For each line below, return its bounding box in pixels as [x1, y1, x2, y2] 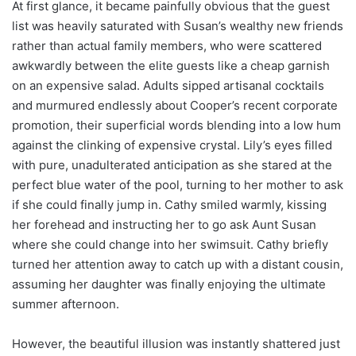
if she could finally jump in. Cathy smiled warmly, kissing [12, 196, 327, 212]
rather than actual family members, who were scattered [12, 37, 322, 53]
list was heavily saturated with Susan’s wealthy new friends [12, 17, 343, 33]
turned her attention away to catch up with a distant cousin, [12, 256, 343, 272]
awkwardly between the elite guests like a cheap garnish [12, 57, 330, 73]
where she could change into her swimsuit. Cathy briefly [12, 236, 328, 252]
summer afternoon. [12, 296, 119, 311]
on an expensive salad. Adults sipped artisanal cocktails [12, 77, 324, 93]
